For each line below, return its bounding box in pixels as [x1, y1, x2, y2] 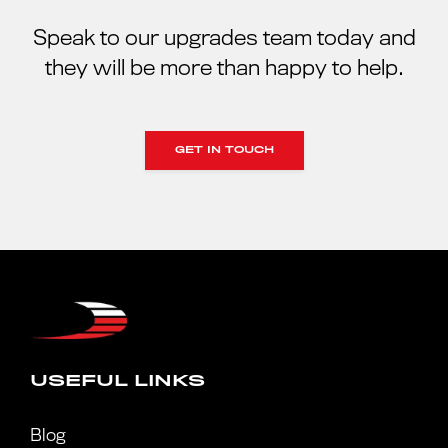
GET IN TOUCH [174, 145, 274, 156]
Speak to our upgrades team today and [32, 26, 416, 51]
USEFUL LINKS [30, 373, 205, 389]
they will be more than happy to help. [44, 56, 404, 81]
